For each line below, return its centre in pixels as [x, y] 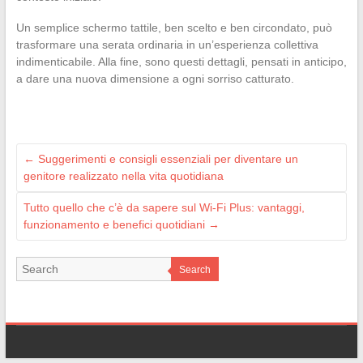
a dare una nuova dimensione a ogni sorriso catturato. [155, 78]
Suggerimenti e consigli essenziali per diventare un [166, 158]
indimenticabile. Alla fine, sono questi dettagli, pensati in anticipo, [181, 61]
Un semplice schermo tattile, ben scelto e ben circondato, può [174, 27]
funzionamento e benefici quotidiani [115, 224]
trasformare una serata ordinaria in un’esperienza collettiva [167, 44]
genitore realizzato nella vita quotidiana [123, 175]
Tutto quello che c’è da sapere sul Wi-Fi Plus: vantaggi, [164, 207]
